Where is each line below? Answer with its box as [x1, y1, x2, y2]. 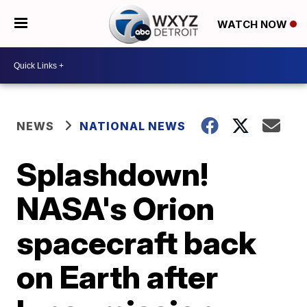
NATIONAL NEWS [79, 119, 186, 133]
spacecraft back [16, 223, 257, 262]
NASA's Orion [16, 189, 215, 228]
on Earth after [16, 258, 219, 296]
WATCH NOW [217, 17, 290, 31]
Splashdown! [16, 155, 209, 193]
